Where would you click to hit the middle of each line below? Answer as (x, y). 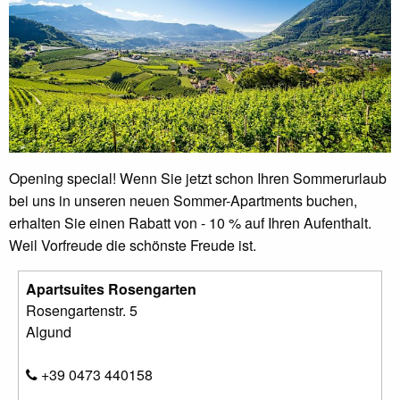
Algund (49, 331)
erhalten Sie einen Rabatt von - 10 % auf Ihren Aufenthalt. (190, 222)
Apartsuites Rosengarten (111, 288)
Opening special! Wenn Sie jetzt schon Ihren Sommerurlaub (198, 178)
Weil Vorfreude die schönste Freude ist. (133, 245)
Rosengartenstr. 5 (82, 310)
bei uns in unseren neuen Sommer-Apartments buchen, (183, 200)
